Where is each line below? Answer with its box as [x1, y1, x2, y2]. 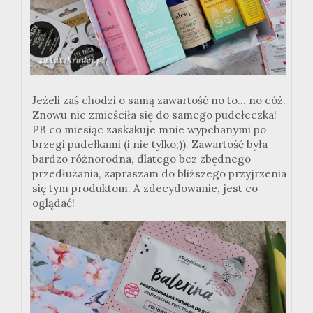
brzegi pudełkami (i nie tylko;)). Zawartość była [32, 138, 268, 152]
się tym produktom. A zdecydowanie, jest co [32, 182, 258, 196]
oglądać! [32, 196, 75, 210]
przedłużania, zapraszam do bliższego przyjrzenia [32, 167, 286, 181]
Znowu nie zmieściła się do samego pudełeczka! [32, 108, 277, 122]
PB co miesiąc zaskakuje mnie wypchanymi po [32, 123, 266, 137]
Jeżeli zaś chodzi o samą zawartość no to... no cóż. [32, 94, 286, 108]
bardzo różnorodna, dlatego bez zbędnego [32, 152, 251, 166]
